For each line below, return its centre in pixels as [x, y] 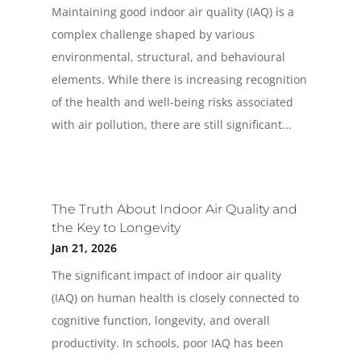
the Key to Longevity [116, 228]
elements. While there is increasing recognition [179, 79]
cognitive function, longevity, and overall [160, 321]
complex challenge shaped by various [153, 34]
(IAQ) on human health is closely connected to [175, 298]
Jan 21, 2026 [84, 248]
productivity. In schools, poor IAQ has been [167, 343]
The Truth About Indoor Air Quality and [174, 210]
